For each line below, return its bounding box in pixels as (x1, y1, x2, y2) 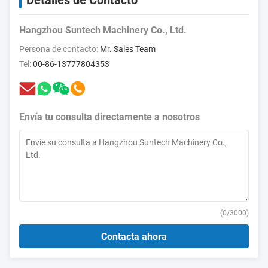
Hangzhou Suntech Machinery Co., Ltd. (19, 25, 187, 36)
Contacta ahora (101, 230, 167, 242)
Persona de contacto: (19, 44, 100, 54)
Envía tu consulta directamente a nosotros (19, 111, 200, 123)
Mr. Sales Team (100, 44, 156, 54)
